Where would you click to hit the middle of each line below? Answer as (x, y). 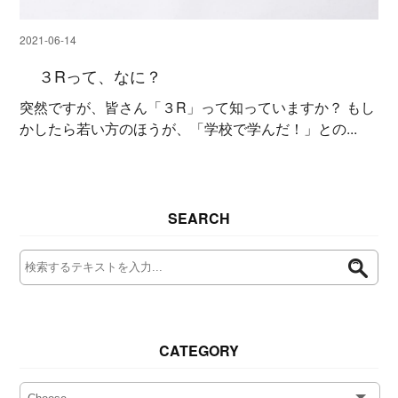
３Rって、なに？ (99, 76)
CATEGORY (199, 351)
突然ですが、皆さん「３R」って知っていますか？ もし (198, 107)
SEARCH (199, 219)
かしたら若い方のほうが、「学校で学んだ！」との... (189, 129)
